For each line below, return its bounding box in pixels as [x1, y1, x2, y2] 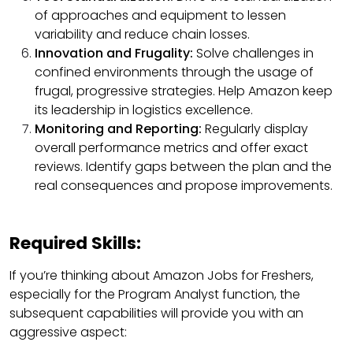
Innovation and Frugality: [35, 43, 196, 62]
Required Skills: [9, 230, 141, 255]
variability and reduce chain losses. [35, 24, 250, 43]
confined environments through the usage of [35, 62, 314, 81]
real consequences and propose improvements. [35, 176, 333, 195]
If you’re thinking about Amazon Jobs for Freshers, [9, 266, 314, 284]
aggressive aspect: [9, 322, 127, 341]
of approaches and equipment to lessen [35, 6, 286, 24]
